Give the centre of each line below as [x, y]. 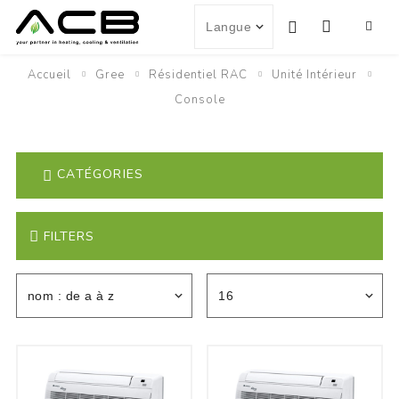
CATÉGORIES [101, 175]
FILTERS [69, 236]
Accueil [49, 75]
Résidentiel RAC [198, 75]
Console [199, 100]
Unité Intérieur [314, 75]
